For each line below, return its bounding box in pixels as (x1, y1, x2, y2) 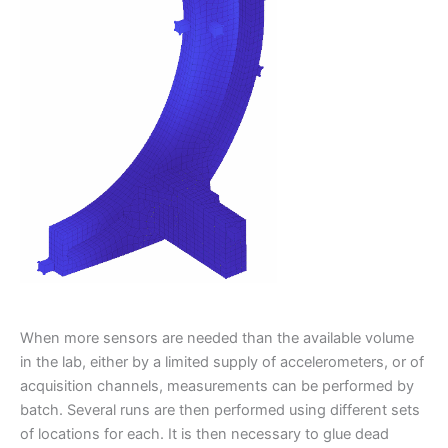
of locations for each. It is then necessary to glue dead (20, 425, 389, 444)
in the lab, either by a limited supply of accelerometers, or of (20, 353, 424, 372)
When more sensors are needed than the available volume (20, 329, 414, 348)
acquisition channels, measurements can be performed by (20, 377, 414, 396)
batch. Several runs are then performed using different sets (20, 401, 420, 420)
